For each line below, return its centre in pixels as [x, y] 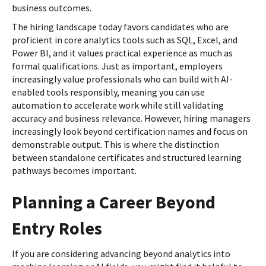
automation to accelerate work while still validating [118, 105]
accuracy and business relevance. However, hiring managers [131, 118]
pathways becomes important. [74, 171]
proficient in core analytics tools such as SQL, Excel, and [125, 40]
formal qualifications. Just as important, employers [117, 66]
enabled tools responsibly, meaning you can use [108, 92]
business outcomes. [52, 8]
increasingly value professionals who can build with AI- [122, 79]
